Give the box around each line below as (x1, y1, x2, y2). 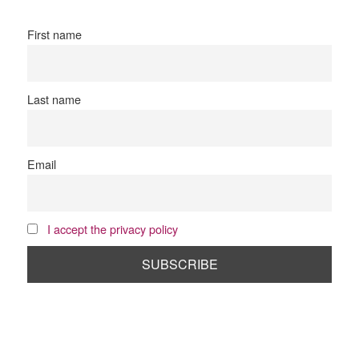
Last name (27, 90, 82, 107)
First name (27, 25, 83, 42)
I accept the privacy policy (47, 220, 179, 238)
